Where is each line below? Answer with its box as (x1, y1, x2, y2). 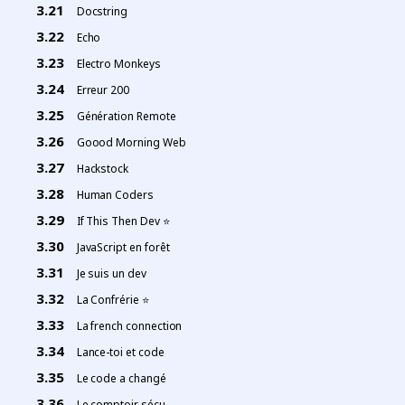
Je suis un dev (76, 265, 146, 281)
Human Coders (76, 186, 154, 202)
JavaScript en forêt (76, 239, 170, 255)
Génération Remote (76, 108, 176, 124)
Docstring (76, 3, 128, 19)
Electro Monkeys (76, 55, 161, 71)
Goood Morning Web (76, 134, 186, 150)
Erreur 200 (76, 81, 130, 98)
